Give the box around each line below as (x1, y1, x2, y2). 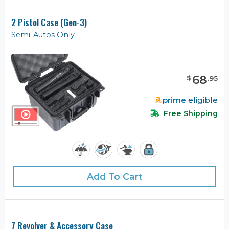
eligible (186, 95, 218, 105)
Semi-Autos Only (11, 30, 75, 40)
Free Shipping (162, 108, 218, 118)
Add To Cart (86, 171, 143, 182)
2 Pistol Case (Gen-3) (11, 15, 87, 29)
